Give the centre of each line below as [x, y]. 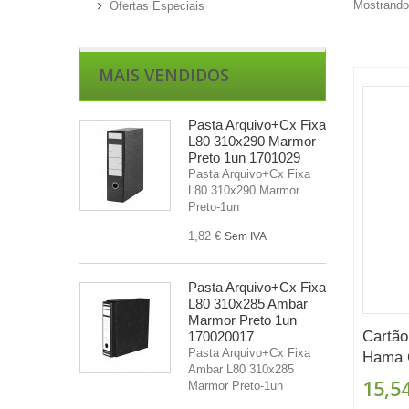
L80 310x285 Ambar [248, 303]
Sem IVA [246, 236]
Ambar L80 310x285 [241, 369]
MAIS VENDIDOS [164, 74]
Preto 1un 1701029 [244, 157]
